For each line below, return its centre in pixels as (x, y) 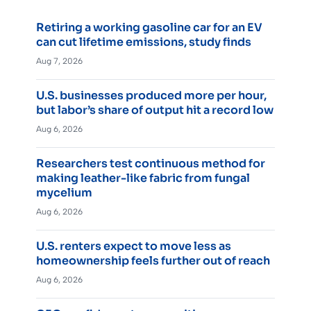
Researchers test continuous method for (151, 164)
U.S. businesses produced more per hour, (151, 96)
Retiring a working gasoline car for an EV (149, 28)
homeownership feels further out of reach (153, 261)
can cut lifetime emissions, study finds (144, 42)
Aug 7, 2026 (59, 61)
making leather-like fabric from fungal (143, 178)
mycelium (64, 193)
